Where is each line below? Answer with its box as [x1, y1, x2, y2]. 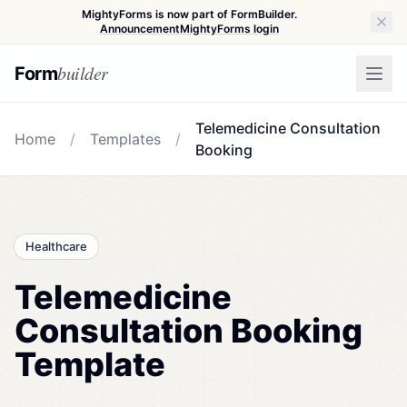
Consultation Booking [15, 311, 362, 351]
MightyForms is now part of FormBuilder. [81, 7, 297, 21]
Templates [90, 130, 161, 148]
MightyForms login [179, 22, 279, 35]
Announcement [99, 22, 180, 35]
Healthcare [25, 239, 87, 253]
